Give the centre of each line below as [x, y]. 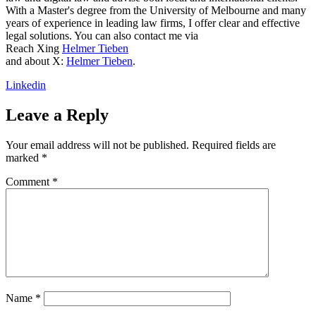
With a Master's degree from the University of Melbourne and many [156, 11]
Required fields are [234, 145]
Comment [29, 182]
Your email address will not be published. [97, 145]
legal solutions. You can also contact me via [102, 36]
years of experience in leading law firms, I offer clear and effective [153, 23]
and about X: [36, 61]
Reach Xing [34, 49]
